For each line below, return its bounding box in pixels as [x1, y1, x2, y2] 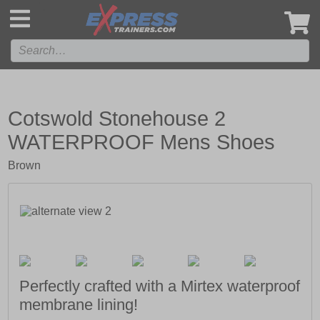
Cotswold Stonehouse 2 [8, 107, 226, 130]
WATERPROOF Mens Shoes [8, 131, 276, 154]
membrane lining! [19, 296, 139, 314]
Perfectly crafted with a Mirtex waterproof [19, 277, 301, 296]
